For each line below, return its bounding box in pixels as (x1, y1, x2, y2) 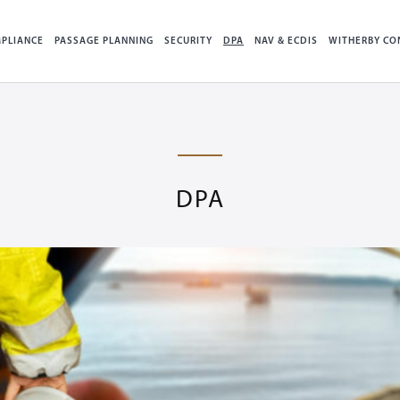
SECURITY (164, 37, 212, 46)
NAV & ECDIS (254, 37, 318, 46)
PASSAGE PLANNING (54, 37, 154, 46)
